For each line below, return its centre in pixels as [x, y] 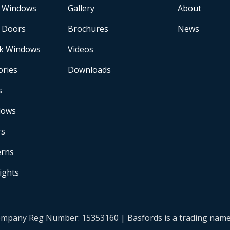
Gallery [81, 8]
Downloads [90, 70]
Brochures [88, 29]
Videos [81, 49]
